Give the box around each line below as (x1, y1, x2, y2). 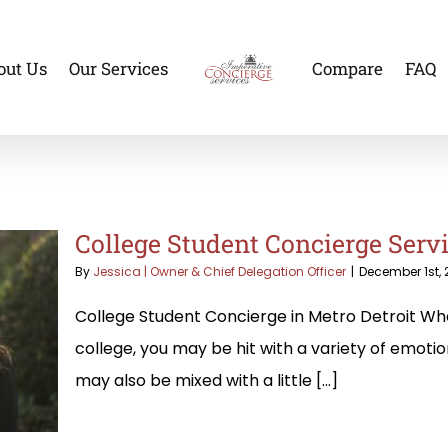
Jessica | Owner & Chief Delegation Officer (93, 262, 346, 280)
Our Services (68, 57, 168, 81)
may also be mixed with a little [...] (75, 368, 338, 392)
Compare (311, 57, 383, 81)
